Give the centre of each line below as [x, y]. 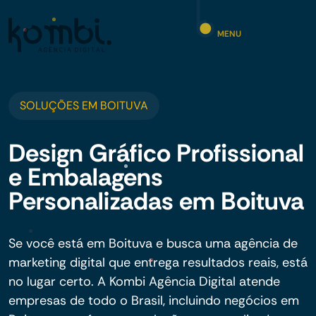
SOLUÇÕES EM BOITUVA [84, 105]
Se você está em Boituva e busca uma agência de [153, 243]
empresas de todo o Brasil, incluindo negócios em [154, 300]
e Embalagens [86, 177]
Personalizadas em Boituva [156, 201]
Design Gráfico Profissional [156, 153]
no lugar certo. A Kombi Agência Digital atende [144, 281]
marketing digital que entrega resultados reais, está [158, 262]
